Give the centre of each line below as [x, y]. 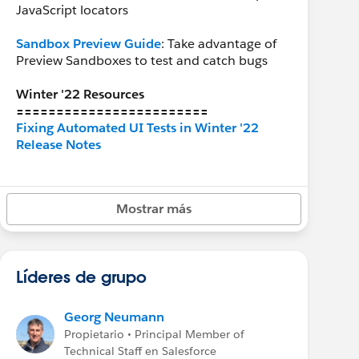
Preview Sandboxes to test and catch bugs [142, 61]
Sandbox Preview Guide [89, 44]
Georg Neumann [114, 317]
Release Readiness [71, 212]
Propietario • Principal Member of [154, 334]
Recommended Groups [86, 178]
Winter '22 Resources [80, 94]
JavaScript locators [72, 10]
